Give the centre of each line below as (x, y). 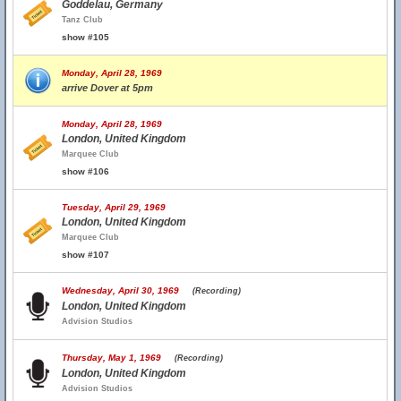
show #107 (85, 255)
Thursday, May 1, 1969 (118, 358)
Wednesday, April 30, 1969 (127, 290)
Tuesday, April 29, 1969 (114, 207)
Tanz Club (82, 20)
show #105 (85, 37)
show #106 (85, 171)
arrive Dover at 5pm (107, 88)
